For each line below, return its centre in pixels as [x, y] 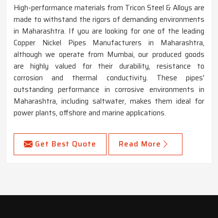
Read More [140, 144]
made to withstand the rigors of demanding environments [109, 19]
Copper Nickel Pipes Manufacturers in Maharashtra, [109, 43]
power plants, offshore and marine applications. [90, 113]
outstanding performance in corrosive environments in [109, 89]
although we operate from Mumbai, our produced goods [109, 54]
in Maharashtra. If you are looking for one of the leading [109, 31]
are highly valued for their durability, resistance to [109, 66]
